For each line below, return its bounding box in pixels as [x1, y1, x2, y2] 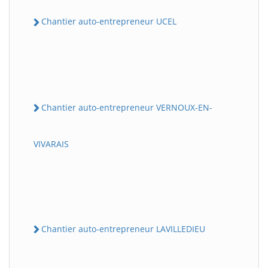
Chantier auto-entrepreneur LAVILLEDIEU [41, 223, 205, 234]
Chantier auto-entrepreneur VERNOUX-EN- [41, 101, 212, 113]
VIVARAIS [33, 138, 69, 150]
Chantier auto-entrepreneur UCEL [41, 16, 176, 28]
